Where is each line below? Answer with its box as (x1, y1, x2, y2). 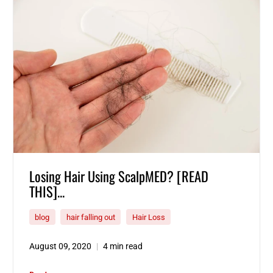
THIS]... (29, 181, 65, 202)
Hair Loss (132, 212, 165, 222)
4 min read (102, 241, 143, 252)
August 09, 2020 (29, 241, 91, 252)
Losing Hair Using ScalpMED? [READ (29, 166, 208, 186)
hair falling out (66, 212, 115, 222)
